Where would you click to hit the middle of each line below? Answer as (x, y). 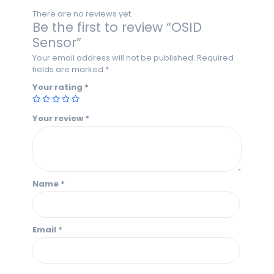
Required (215, 58)
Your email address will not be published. (114, 58)
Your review (59, 118)
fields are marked (69, 69)
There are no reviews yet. (83, 14)
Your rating (58, 87)
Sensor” (57, 43)
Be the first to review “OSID (117, 27)
